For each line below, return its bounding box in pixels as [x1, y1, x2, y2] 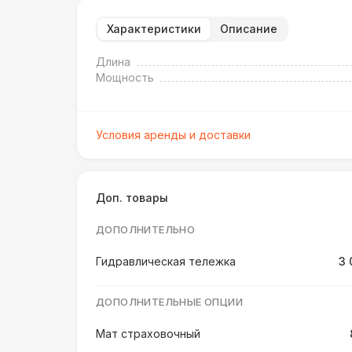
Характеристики [107, 22, 201, 35]
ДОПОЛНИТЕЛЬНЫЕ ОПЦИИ [96, 295, 243, 308]
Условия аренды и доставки [96, 128, 251, 141]
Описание [220, 22, 277, 35]
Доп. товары [96, 191, 168, 204]
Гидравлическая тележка [96, 255, 236, 268]
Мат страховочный [96, 327, 200, 340]
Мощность [96, 71, 154, 84]
